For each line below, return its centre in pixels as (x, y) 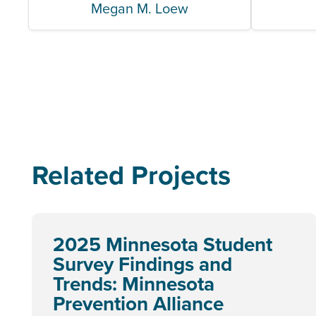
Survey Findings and (142, 264)
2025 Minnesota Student (163, 244)
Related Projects (131, 175)
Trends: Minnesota (134, 284)
